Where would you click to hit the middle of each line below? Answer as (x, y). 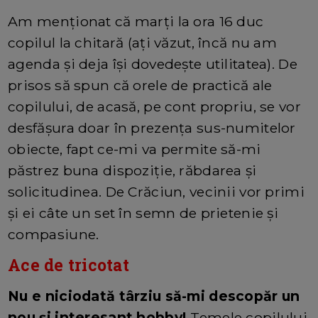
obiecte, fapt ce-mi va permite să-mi (135, 149)
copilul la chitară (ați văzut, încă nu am (143, 42)
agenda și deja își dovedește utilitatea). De (153, 64)
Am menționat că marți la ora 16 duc (136, 21)
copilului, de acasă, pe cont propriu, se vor (154, 106)
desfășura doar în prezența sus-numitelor (152, 127)
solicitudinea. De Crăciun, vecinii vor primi (156, 191)
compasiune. (54, 234)
